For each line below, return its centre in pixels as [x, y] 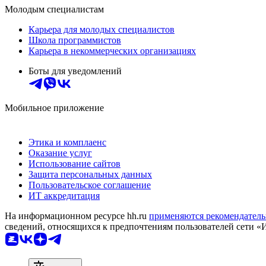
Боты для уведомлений [75, 71]
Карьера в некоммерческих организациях [112, 50]
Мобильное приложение [54, 107]
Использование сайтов [75, 163]
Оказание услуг [60, 153]
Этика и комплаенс [67, 142]
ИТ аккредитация [64, 195]
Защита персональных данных [90, 174]
